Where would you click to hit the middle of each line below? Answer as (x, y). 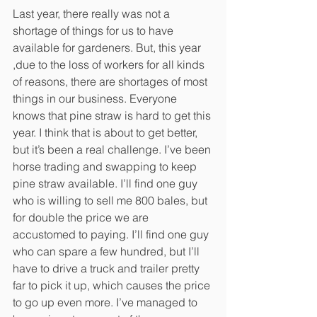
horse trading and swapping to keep (106, 166)
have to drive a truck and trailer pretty (108, 268)
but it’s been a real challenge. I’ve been (113, 149)
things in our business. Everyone (96, 98)
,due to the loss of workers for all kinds (110, 64)
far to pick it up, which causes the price (113, 285)
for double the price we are (82, 217)
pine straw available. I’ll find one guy (106, 183)
